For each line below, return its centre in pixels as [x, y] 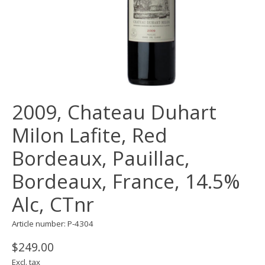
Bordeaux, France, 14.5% [126, 182]
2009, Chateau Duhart [114, 112]
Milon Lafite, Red [90, 135]
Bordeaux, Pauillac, [101, 159]
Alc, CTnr [53, 205]
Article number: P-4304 [53, 224]
